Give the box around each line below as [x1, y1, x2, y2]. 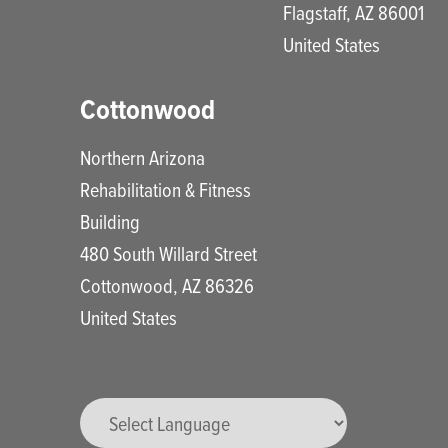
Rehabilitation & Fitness [79, 176, 251, 204]
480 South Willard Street [79, 240, 257, 268]
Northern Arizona [79, 144, 205, 172]
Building [79, 208, 140, 236]
